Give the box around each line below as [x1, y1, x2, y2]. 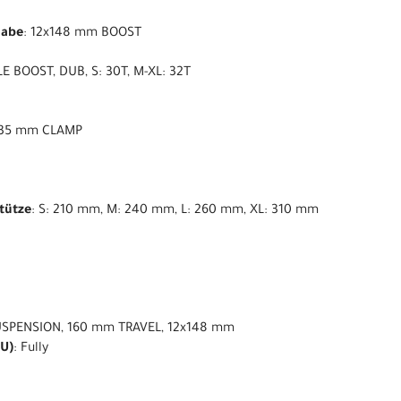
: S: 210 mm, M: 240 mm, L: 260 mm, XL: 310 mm [31, 203, 319, 218]
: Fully [13, 341, 48, 356]
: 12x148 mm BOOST [23, 26, 141, 41]
